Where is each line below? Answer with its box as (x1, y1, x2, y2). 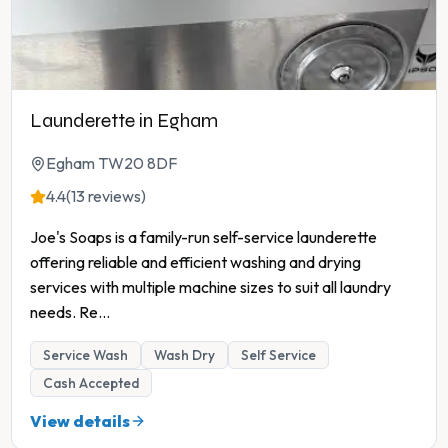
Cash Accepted (43, 374, 139, 393)
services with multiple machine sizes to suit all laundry (30, 277, 391, 298)
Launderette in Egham (30, 109, 218, 133)
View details (30, 411, 130, 432)
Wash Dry (154, 346, 215, 365)
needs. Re (30, 302, 98, 323)
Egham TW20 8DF (46, 153, 177, 174)
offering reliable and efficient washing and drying (30, 252, 361, 273)
